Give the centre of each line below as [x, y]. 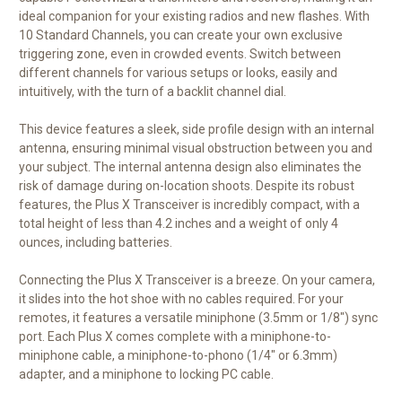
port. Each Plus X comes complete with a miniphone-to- [175, 336]
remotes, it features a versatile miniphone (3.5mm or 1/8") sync [198, 317]
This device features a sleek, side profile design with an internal [197, 129]
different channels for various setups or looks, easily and [178, 72]
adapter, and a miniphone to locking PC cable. [146, 374]
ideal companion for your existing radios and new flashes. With [194, 16]
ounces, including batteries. [96, 242]
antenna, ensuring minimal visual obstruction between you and [196, 148]
